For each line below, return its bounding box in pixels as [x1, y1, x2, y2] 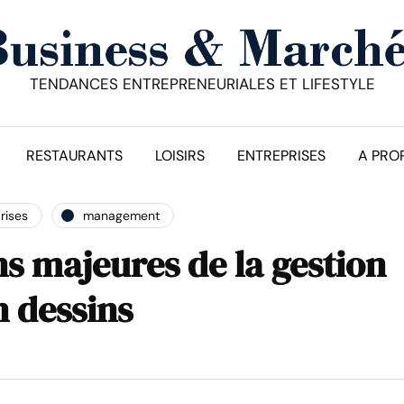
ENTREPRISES [237, 146, 326, 165]
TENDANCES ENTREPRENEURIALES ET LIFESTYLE [29, 73, 375, 94]
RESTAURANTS [26, 146, 123, 165]
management [83, 207, 160, 224]
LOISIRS [155, 146, 205, 165]
